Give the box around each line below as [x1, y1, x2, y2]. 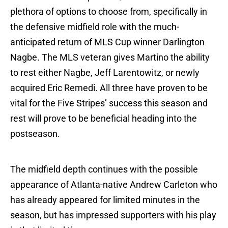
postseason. [10, 128, 60, 139]
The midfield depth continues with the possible [10, 164, 198, 175]
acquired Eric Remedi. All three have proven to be [10, 82, 208, 94]
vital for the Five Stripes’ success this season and [10, 98, 208, 109]
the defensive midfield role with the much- [10, 21, 179, 33]
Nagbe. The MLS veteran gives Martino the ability [10, 52, 210, 63]
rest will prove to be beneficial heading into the [10, 113, 197, 124]
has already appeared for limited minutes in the [10, 194, 200, 206]
